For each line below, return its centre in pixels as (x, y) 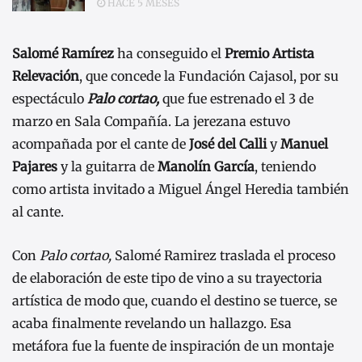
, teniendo (285, 167)
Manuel (304, 144)
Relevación (46, 76)
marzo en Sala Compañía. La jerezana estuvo (151, 122)
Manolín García (206, 167)
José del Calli (228, 144)
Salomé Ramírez (63, 54)
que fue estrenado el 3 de (238, 99)
